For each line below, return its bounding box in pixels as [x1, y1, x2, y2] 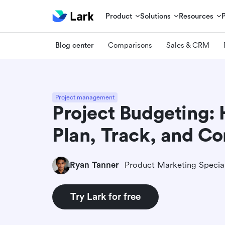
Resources [179, 12, 214, 21]
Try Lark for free [70, 191, 141, 202]
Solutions [140, 12, 171, 21]
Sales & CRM [166, 41, 209, 50]
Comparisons [108, 41, 152, 50]
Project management [55, 93, 115, 101]
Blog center [55, 41, 94, 50]
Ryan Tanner [70, 160, 119, 170]
